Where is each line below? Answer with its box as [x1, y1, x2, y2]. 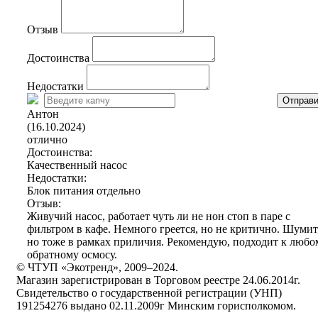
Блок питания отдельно [27, 185, 141, 197]
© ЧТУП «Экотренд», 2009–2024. [16, 261, 178, 274]
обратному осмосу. [27, 248, 117, 261]
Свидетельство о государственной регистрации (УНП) [16, 287, 282, 300]
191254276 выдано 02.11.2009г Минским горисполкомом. [16, 300, 296, 312]
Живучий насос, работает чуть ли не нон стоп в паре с [27, 210, 290, 223]
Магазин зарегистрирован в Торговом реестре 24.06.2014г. [16, 274, 300, 287]
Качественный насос [27, 159, 127, 172]
